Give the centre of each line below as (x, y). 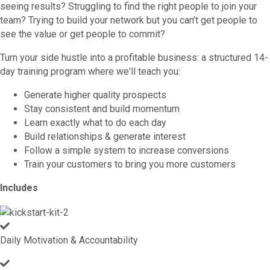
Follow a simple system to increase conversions (127, 151)
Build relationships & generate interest (105, 137)
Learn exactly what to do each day (95, 123)
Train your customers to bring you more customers (130, 165)
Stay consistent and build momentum (102, 109)
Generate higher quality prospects (95, 95)
